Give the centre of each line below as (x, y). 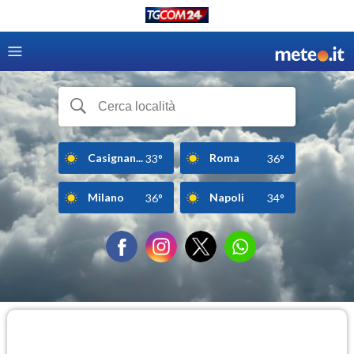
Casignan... (115, 157)
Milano (106, 197)
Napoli (227, 197)
